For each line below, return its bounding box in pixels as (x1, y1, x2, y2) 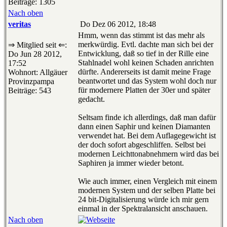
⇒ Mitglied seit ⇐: (8, 41, 67, 50)
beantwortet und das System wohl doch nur (78, 77, 216, 86)
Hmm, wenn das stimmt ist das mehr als (78, 31, 205, 40)
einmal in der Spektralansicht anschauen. (78, 204, 208, 213)
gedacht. (78, 95, 105, 104)
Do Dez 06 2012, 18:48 (78, 20, 156, 29)
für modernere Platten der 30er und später (78, 86, 210, 95)
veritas (8, 20, 31, 29)
